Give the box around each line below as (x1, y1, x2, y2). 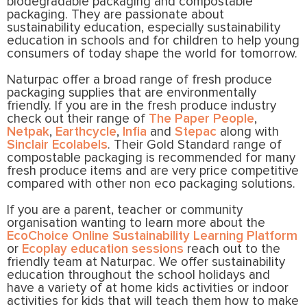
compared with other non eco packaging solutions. (7, 177, 295, 191)
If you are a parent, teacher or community (7, 204, 243, 217)
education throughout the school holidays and (7, 269, 270, 282)
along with (217, 125, 279, 139)
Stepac (175, 125, 217, 139)
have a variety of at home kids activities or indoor (7, 282, 288, 295)
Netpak (7, 125, 49, 139)
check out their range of (7, 112, 149, 126)
